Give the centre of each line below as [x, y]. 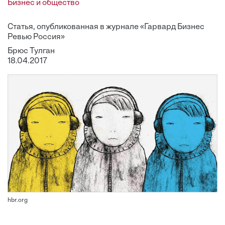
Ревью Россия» [36, 37]
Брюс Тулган [31, 51]
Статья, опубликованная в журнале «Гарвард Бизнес [106, 27]
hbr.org [18, 201]
